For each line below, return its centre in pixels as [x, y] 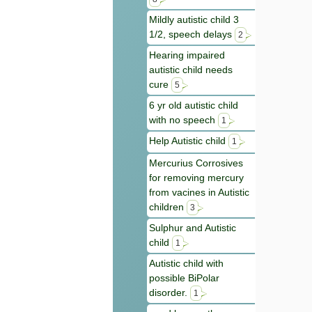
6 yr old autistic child [194, 106]
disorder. [170, 293]
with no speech [184, 120]
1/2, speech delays [192, 34]
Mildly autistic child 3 [194, 20]
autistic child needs [191, 70]
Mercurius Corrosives [196, 163]
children [168, 207]
